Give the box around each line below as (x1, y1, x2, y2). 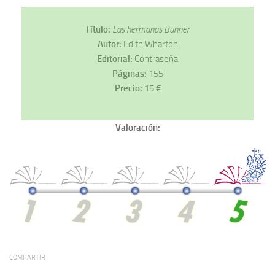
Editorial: (97, 53, 133, 64)
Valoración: (115, 122, 160, 133)
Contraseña (133, 53, 178, 64)
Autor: (97, 38, 122, 50)
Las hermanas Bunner (110, 23, 190, 35)
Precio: (114, 82, 142, 94)
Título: (85, 23, 110, 35)
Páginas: (112, 68, 147, 79)
